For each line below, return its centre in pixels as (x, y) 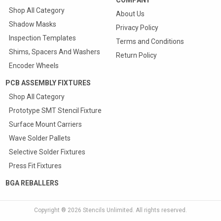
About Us (130, 14)
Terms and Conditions (150, 41)
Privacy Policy (137, 27)
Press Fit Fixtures (35, 166)
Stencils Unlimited (108, 210)
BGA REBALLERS (32, 183)
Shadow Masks (32, 24)
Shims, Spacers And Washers (54, 52)
